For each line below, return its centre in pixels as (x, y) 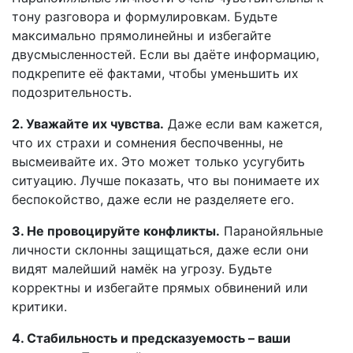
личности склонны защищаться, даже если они (160, 250)
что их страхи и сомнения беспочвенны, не (147, 143)
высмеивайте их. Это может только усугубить (158, 162)
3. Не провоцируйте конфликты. (116, 231)
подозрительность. (72, 92)
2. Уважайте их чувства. (88, 124)
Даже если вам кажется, (243, 124)
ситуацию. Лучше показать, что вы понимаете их (166, 180)
